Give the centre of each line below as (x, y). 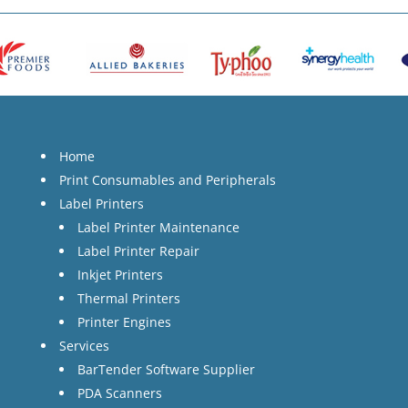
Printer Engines (124, 321)
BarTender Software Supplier (166, 369)
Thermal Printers (128, 298)
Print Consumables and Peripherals (167, 179)
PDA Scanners (119, 393)
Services (84, 345)
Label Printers (101, 203)
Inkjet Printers (120, 274)
